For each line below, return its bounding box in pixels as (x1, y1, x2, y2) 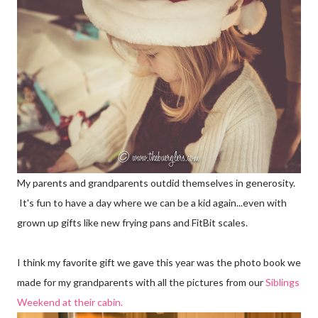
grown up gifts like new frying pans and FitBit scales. (17, 216, 248, 229)
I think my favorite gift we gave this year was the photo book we (17, 256, 301, 268)
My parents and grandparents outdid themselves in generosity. (17, 176, 295, 189)
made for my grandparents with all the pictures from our (17, 275, 265, 288)
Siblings (265, 275, 300, 288)
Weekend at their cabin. (17, 295, 123, 308)
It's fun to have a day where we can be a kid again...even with (17, 196, 287, 209)
